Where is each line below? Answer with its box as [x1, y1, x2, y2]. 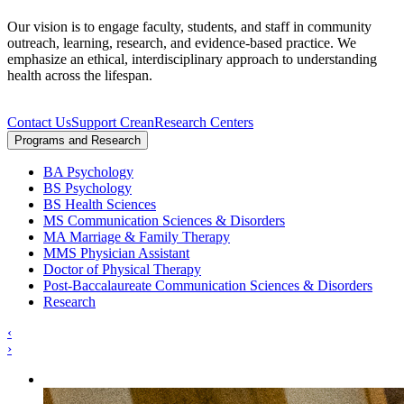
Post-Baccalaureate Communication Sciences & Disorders [43, 277, 372, 293]
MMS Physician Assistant [43, 244, 189, 261]
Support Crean [71, 114, 154, 130]
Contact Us [7, 114, 71, 130]
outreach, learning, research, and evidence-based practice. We [7, 34, 356, 50]
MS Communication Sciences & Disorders [43, 212, 285, 228]
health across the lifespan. [7, 67, 152, 83]
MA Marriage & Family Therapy [43, 228, 230, 244]
